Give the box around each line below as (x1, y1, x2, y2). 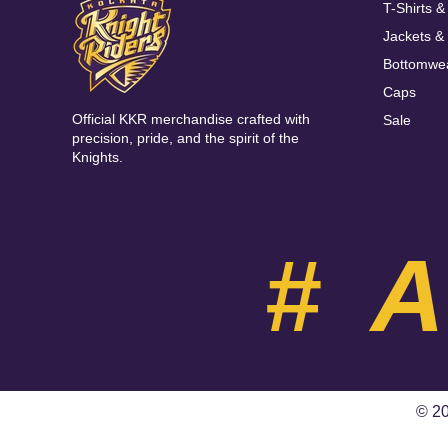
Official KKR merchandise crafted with (72, 111, 310, 128)
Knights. (72, 149, 123, 166)
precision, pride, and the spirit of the (72, 130, 299, 147)
